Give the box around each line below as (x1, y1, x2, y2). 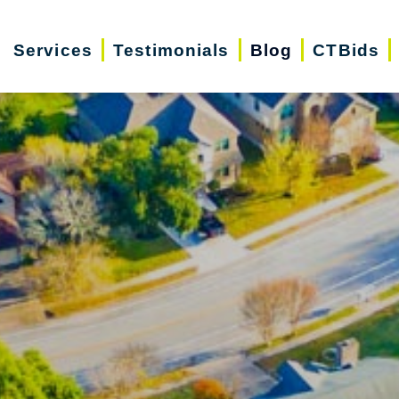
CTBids (313, 40, 380, 60)
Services (12, 40, 93, 60)
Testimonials (113, 40, 230, 60)
